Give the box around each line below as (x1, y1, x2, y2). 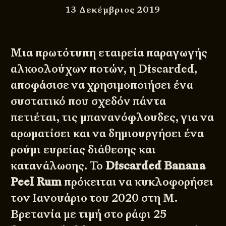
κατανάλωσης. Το (11, 158, 106, 173)
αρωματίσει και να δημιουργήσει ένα (11, 126, 204, 141)
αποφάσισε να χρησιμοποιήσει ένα (11, 77, 194, 92)
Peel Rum (11, 174, 62, 189)
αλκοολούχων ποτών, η (11, 61, 139, 76)
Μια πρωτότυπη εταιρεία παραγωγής (11, 45, 208, 60)
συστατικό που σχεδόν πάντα (11, 93, 166, 108)
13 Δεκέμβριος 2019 (66, 3, 160, 15)
